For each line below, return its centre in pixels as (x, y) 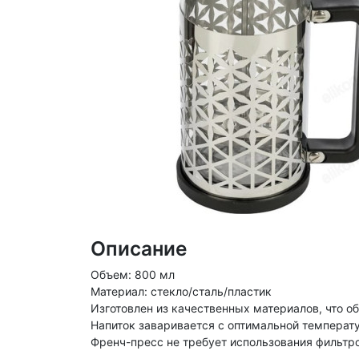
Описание (139, 248)
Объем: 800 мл (132, 274)
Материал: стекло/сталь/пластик (181, 291)
